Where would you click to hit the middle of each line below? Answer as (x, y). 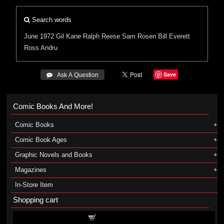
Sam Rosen (139, 36)
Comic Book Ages (41, 140)
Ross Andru (41, 48)
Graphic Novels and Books (53, 155)
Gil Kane (69, 36)
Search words (51, 20)
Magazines (30, 170)
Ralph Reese (102, 36)
